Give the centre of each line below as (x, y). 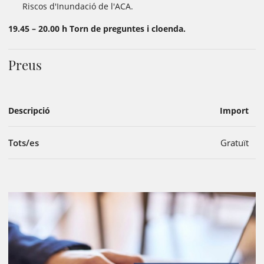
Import (234, 110)
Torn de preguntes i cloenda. (128, 29)
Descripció (29, 110)
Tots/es (24, 143)
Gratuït (235, 143)
